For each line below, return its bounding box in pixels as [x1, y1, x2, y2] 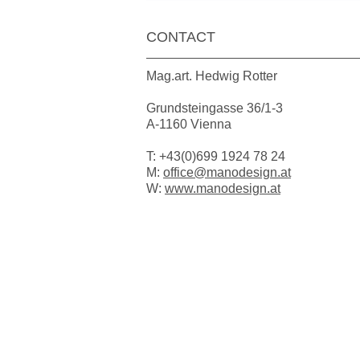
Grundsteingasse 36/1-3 [146, 101, 283, 116]
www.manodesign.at [165, 182, 280, 196]
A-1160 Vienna [146, 117, 231, 132]
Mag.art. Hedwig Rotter [146, 69, 277, 84]
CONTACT [146, 29, 215, 46]
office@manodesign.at [163, 166, 291, 180]
